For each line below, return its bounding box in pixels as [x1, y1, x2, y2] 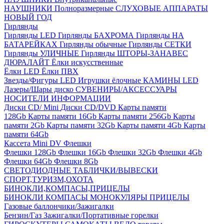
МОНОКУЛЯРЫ [90, 193, 149, 201]
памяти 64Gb [4, 130, 48, 138]
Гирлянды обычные [59, 40, 128, 48]
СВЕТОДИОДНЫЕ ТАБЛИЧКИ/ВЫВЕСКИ [4, 166, 158, 174]
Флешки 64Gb [4, 157, 54, 165]
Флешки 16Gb [58, 148, 108, 156]
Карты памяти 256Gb [98, 112, 173, 120]
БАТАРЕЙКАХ [4, 40, 59, 48]
